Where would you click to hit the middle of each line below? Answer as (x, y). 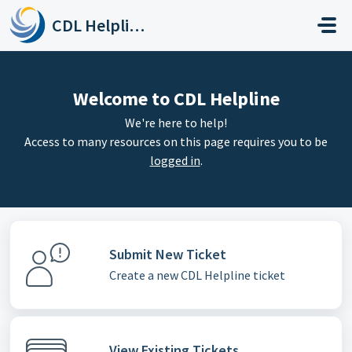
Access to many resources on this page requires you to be (176, 141)
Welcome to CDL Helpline (176, 99)
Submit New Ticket (167, 254)
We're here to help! (176, 123)
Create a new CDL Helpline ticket (197, 275)
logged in (175, 160)
